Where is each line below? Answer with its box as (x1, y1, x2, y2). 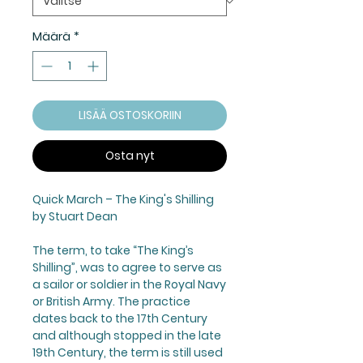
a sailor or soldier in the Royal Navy (32, 275, 226, 293)
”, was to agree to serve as (71, 258, 222, 275)
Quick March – (32, 190, 115, 207)
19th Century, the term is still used (32, 344, 223, 361)
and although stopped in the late (32, 327, 221, 344)
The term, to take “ (32, 241, 137, 258)
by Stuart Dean (32, 207, 117, 224)
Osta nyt (105, 147, 155, 164)
